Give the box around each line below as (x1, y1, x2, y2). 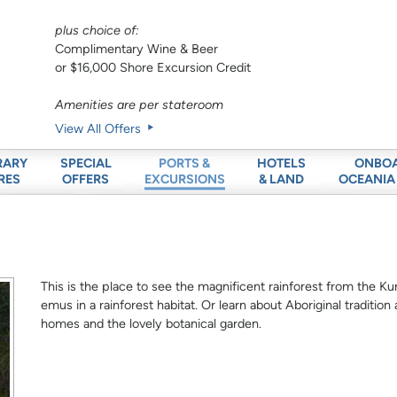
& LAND (259, 171, 305, 188)
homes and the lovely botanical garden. (41, 315, 262, 332)
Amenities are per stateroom (55, 97, 224, 113)
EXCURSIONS (144, 171, 225, 188)
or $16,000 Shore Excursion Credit (55, 59, 252, 76)
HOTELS (257, 155, 307, 172)
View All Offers (55, 121, 145, 137)
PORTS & (159, 155, 210, 172)
